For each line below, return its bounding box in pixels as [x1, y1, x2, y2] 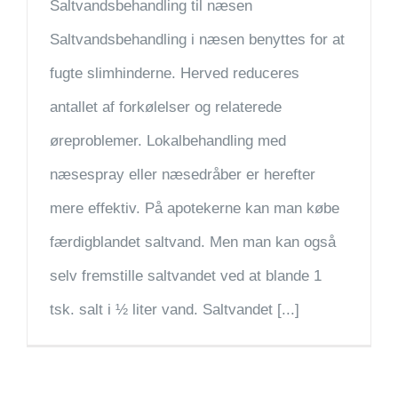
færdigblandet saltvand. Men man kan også [50, 234, 336, 251]
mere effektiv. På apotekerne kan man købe [50, 200, 339, 218]
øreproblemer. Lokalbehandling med [50, 132, 286, 150]
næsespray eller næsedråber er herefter [50, 166, 315, 184]
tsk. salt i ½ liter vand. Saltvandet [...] [50, 301, 299, 319]
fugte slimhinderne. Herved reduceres [50, 65, 299, 83]
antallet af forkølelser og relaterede [50, 99, 282, 116]
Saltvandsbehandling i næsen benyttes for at [50, 31, 345, 49]
